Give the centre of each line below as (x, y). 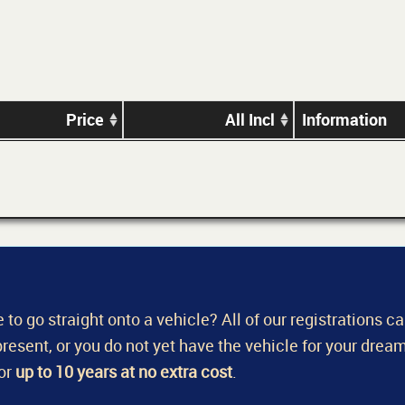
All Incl (250, 120)
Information (344, 120)
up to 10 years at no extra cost (124, 371)
